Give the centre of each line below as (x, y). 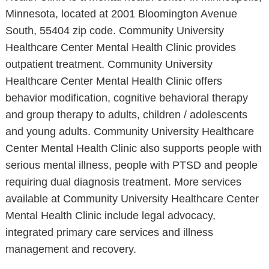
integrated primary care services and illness (109, 232)
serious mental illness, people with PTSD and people (131, 165)
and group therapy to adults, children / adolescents (126, 115)
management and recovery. (71, 249)
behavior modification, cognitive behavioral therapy (126, 98)
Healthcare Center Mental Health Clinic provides (120, 47)
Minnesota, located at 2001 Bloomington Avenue (121, 14)
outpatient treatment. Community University (109, 64)
